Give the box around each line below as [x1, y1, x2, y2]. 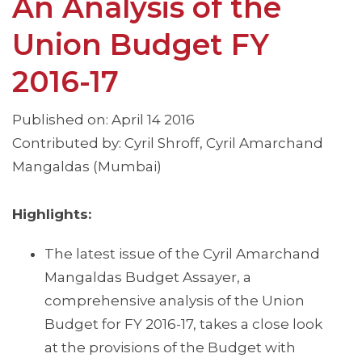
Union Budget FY [12, 27, 269, 63]
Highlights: [12, 206, 91, 223]
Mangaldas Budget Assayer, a [44, 269, 251, 286]
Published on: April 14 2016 [12, 112, 195, 128]
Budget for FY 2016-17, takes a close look [44, 316, 322, 333]
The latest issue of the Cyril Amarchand [44, 246, 320, 263]
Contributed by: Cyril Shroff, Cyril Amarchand [12, 135, 323, 152]
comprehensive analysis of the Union [44, 293, 305, 309]
